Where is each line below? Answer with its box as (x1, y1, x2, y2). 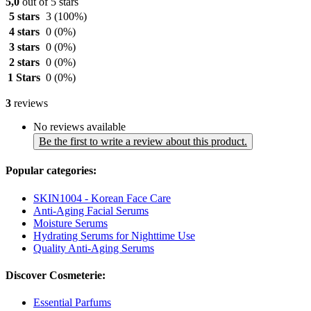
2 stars (8, 56, 40, 69)
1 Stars (8, 72, 40, 84)
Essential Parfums (33, 296, 111, 309)
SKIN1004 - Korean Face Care (33, 192, 171, 204)
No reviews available (33, 121, 126, 133)
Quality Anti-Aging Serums (33, 242, 154, 254)
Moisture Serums (33, 217, 108, 229)
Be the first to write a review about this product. (39, 135, 247, 148)
